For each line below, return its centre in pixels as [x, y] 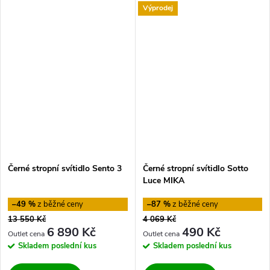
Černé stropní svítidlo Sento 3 [65, 169]
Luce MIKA [163, 181]
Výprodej [158, 8]
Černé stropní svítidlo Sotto [195, 169]
